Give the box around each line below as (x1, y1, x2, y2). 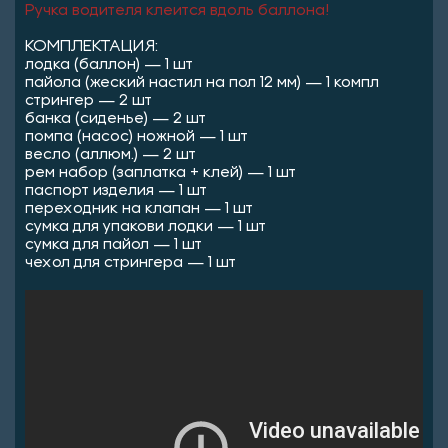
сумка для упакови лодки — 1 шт (25, 219, 266, 234)
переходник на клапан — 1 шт (25, 201, 253, 216)
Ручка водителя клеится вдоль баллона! (25, 3, 330, 18)
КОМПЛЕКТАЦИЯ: (25, 39, 158, 54)
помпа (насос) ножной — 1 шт (25, 129, 248, 144)
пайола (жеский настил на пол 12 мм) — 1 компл (25, 75, 379, 90)
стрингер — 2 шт (25, 93, 152, 108)
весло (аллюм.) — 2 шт (25, 147, 196, 162)
